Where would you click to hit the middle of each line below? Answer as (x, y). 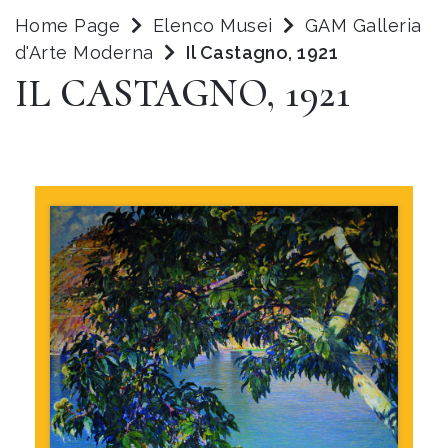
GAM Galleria (363, 25)
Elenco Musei (212, 25)
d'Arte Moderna (87, 52)
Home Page (68, 25)
